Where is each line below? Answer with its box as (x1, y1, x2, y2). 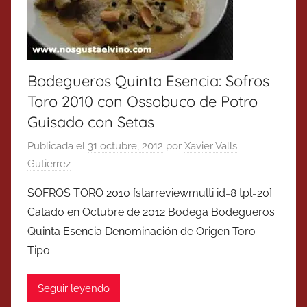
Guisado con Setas (27, 112, 154, 132)
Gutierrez (27, 158, 71, 171)
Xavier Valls (184, 140, 237, 153)
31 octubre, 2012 (88, 140, 163, 153)
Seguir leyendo (38, 282, 110, 295)
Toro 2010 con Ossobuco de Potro (27, 91, 258, 111)
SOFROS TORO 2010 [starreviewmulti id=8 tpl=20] (27, 186, 272, 200)
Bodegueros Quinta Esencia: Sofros (27, 71, 269, 90)
